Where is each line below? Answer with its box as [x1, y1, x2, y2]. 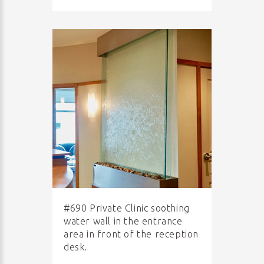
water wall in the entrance [64, 216, 183, 226]
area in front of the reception [64, 229, 199, 239]
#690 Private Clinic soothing [64, 203, 190, 213]
